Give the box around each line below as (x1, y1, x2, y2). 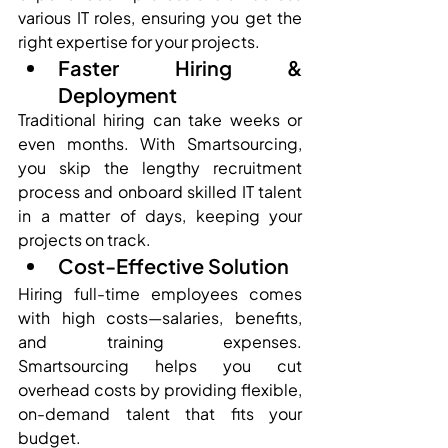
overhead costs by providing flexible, (18, 378, 302, 400)
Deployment (58, 81, 177, 107)
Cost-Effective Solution (58, 252, 289, 278)
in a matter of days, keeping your (18, 204, 302, 226)
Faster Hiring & (58, 54, 302, 80)
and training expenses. (18, 330, 302, 352)
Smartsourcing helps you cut (18, 354, 302, 376)
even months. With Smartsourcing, (18, 132, 302, 154)
